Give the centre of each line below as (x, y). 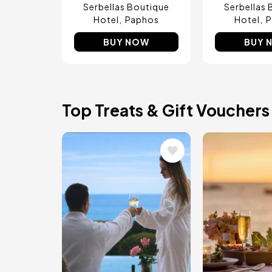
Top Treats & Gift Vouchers (166, 110)
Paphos (142, 19)
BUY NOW (126, 42)
